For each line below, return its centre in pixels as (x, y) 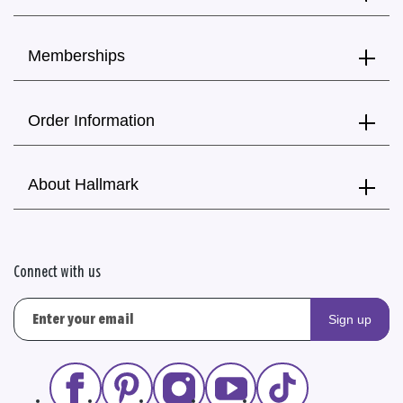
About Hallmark (83, 185)
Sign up (350, 319)
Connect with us (57, 272)
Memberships (76, 55)
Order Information (91, 120)
